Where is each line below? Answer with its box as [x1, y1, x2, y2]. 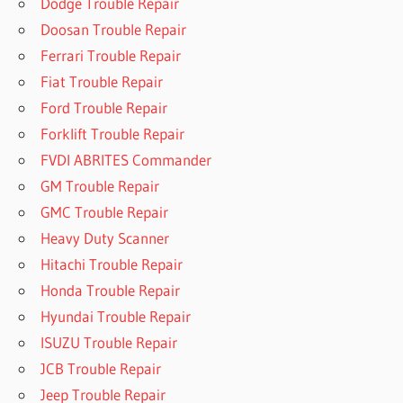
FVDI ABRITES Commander [40, 149, 212, 169]
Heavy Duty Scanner [40, 228, 170, 247]
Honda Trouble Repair [40, 280, 181, 300]
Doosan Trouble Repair [40, 19, 187, 39]
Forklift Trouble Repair [40, 123, 185, 143]
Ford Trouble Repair [40, 97, 168, 117]
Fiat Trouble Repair [40, 71, 164, 91]
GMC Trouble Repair [40, 201, 169, 221]
